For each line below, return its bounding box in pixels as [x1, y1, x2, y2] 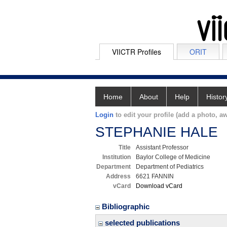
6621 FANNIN [136, 173, 174, 180]
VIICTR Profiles [112, 47, 161, 57]
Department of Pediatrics [136, 163, 204, 170]
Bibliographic [102, 202, 152, 211]
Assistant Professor [136, 144, 188, 151]
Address [106, 173, 131, 180]
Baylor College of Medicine [136, 154, 210, 161]
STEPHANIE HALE [95, 124, 218, 140]
